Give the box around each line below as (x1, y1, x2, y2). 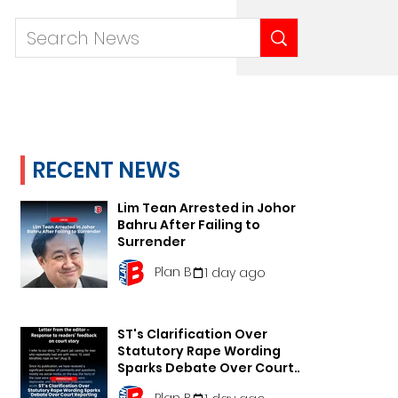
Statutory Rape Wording (117, 342, 281, 360)
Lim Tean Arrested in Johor (117, 199, 296, 217)
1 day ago (204, 263, 266, 282)
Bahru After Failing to (117, 216, 260, 234)
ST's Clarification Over (117, 325, 267, 343)
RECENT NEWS (32, 155, 180, 185)
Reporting (117, 376, 185, 394)
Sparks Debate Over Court (117, 359, 294, 377)
